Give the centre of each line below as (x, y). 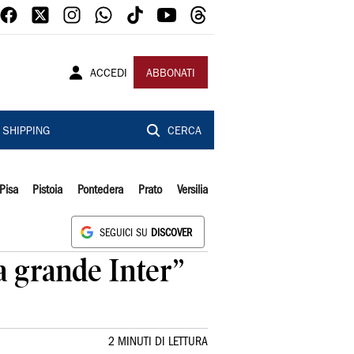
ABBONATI (171, 74)
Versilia (192, 190)
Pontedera (101, 190)
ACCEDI (109, 74)
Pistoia (48, 190)
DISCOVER (171, 233)
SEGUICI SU (125, 233)
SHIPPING (26, 132)
